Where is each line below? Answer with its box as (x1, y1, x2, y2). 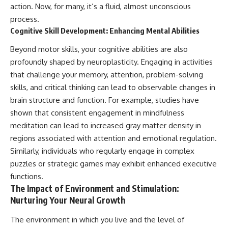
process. (10, 14, 39, 24)
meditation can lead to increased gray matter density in (10, 121, 201, 131)
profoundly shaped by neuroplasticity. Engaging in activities (10, 57, 213, 67)
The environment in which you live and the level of (10, 214, 184, 224)
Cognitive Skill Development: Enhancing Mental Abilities (10, 25, 199, 35)
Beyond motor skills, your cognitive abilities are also (10, 44, 188, 54)
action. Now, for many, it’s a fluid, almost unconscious (10, 1, 191, 11)
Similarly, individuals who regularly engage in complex (10, 146, 194, 156)
